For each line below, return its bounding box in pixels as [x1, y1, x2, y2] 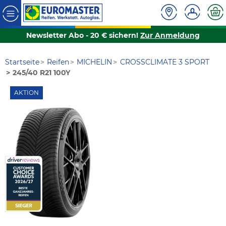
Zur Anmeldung [140, 31, 200, 40]
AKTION [14, 89, 39, 97]
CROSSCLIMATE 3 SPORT [120, 58, 209, 67]
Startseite [5, 58, 39, 67]
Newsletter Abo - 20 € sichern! [26, 31, 140, 40]
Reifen [47, 58, 70, 67]
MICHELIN [77, 58, 112, 67]
